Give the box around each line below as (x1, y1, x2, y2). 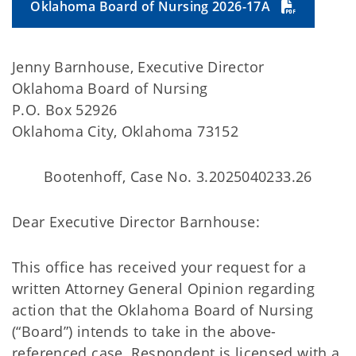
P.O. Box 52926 (12, 100, 118, 119)
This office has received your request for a (12, 257, 307, 277)
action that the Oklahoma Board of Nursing (12, 300, 314, 319)
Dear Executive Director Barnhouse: (12, 212, 260, 231)
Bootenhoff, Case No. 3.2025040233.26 (44, 167, 312, 186)
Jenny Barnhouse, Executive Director (12, 57, 265, 76)
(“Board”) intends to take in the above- (12, 322, 277, 341)
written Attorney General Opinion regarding (12, 279, 315, 298)
